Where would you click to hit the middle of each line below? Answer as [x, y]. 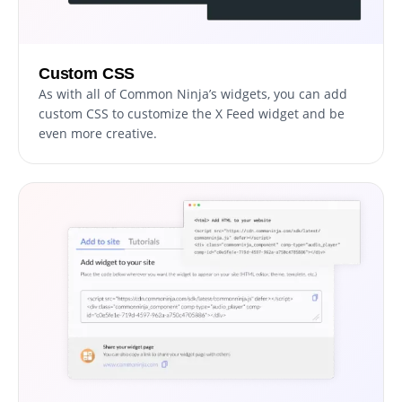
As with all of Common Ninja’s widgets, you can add [193, 94]
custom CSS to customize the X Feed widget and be [192, 114]
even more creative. [98, 133]
